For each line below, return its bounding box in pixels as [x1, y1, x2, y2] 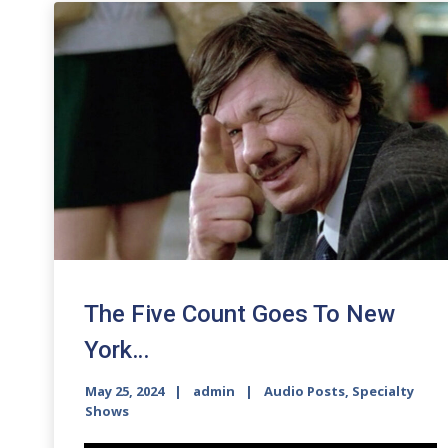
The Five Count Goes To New [83, 299, 395, 328]
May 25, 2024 [84, 381, 164, 400]
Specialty [351, 381, 414, 400]
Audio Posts [263, 381, 345, 400]
